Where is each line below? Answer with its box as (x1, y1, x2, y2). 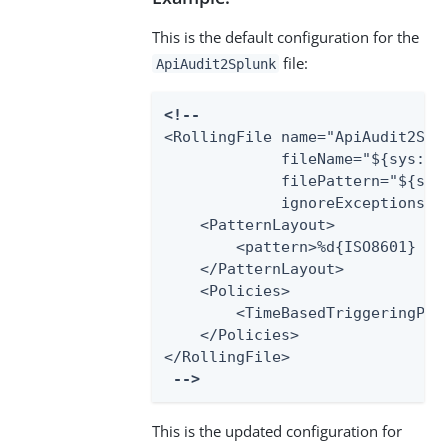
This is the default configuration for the (152, 26, 419, 47)
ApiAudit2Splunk (155, 55, 276, 72)
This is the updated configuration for (152, 420, 402, 441)
